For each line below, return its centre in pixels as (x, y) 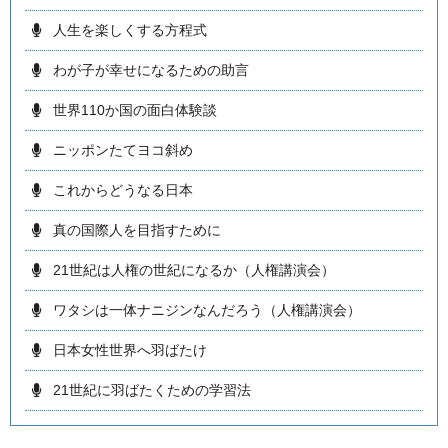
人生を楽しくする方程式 (130, 30)
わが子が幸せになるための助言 (151, 70)
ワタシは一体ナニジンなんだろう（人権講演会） (207, 310)
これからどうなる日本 (123, 190)
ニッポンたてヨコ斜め (123, 150)
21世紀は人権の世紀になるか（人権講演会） (194, 270)
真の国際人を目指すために (137, 230)
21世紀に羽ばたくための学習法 (152, 390)
